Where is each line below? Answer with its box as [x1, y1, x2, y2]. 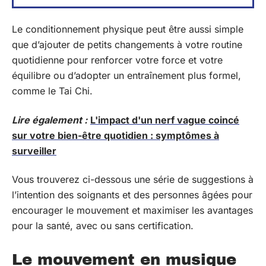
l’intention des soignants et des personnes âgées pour [12, 189, 252, 201]
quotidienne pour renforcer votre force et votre [12, 54, 223, 66]
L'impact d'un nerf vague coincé [90, 113, 239, 126]
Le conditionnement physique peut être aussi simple [12, 23, 243, 35]
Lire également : [12, 113, 87, 126]
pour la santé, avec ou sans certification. [12, 220, 194, 232]
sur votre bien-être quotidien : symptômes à [12, 129, 219, 141]
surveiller [12, 144, 56, 157]
